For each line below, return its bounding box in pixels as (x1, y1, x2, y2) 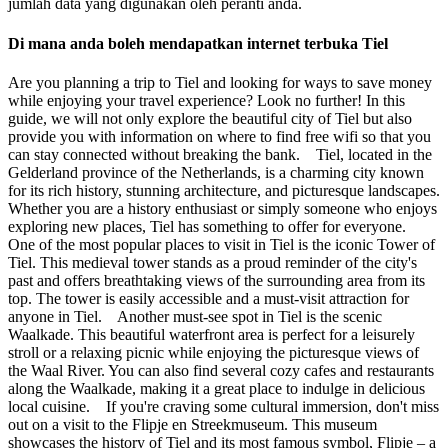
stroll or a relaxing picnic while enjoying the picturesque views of (8, 343, 419, 361)
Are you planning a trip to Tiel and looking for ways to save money (8, 73, 432, 91)
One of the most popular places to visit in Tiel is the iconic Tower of (8, 235, 435, 253)
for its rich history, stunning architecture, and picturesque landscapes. (8, 181, 440, 199)
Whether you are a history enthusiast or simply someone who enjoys (8, 199, 437, 217)
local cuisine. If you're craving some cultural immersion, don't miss (8, 397, 439, 415)
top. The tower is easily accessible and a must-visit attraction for (8, 289, 409, 307)
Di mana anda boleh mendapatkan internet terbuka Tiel (8, 34, 388, 52)
